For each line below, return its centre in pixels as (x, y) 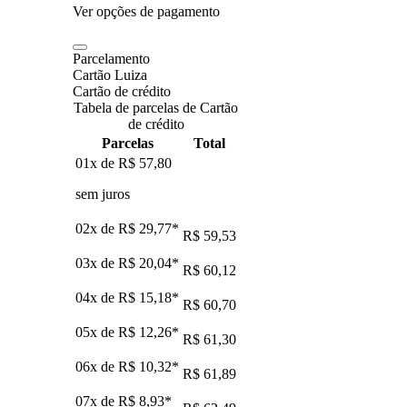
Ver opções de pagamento (146, 11)
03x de (97, 263)
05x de (97, 332)
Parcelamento (111, 58)
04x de (97, 297)
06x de (97, 366)
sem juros (103, 194)
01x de (97, 163)
